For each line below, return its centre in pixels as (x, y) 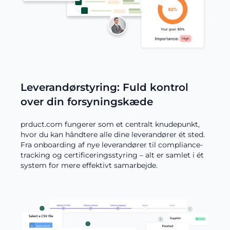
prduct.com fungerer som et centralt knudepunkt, (110, 124)
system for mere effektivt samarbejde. (89, 165)
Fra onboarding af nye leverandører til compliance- (112, 145)
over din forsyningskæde (87, 101)
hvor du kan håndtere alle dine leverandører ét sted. (113, 134)
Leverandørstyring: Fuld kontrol (104, 87)
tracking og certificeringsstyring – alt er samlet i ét (112, 155)
